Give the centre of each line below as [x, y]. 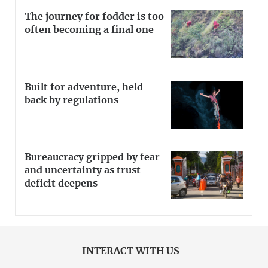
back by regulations [71, 100]
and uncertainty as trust [83, 171]
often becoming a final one [89, 30]
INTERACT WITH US [131, 252]
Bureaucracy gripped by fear [92, 158]
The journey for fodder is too [94, 16]
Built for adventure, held [84, 87]
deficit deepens [61, 184]
